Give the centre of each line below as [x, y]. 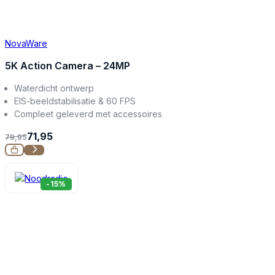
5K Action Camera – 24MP [68, 65]
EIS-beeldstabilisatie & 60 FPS [75, 101]
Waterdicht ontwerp [54, 88]
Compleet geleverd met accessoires [88, 114]
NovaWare [26, 43]
